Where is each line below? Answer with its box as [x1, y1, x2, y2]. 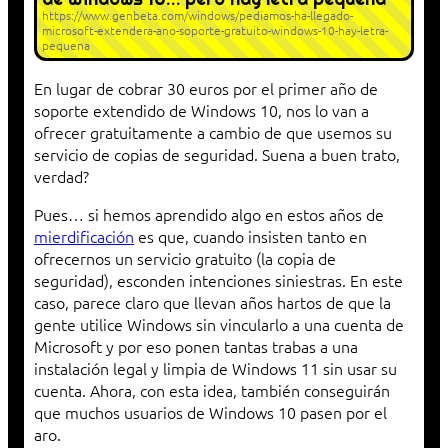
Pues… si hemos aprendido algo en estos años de [34, 203, 384, 226]
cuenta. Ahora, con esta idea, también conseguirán [34, 379, 390, 402]
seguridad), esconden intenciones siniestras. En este [34, 269, 403, 292]
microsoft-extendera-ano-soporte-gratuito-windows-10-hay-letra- [42, 22, 388, 39]
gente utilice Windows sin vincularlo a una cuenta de [34, 313, 404, 336]
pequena [42, 37, 90, 54]
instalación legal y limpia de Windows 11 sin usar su [34, 357, 397, 380]
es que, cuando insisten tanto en [134, 225, 367, 248]
